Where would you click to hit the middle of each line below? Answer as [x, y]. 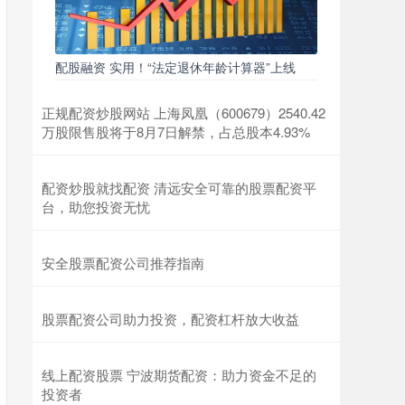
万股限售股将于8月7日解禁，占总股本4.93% [176, 132]
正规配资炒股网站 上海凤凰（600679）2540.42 [184, 113]
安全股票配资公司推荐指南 [123, 263]
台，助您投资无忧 [96, 207]
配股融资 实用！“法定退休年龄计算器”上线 [175, 67]
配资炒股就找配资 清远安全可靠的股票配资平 [179, 188]
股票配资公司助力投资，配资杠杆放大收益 [170, 319]
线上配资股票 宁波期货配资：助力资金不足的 [179, 375]
